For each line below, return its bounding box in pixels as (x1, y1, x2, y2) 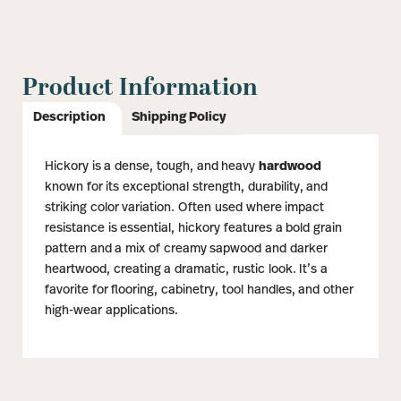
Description (33, 111, 107, 125)
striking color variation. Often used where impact (45, 200, 325, 215)
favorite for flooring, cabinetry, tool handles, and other (45, 283, 354, 297)
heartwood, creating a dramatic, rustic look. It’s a (45, 262, 328, 277)
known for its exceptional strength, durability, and (45, 180, 328, 194)
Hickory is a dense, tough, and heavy (45, 159, 260, 174)
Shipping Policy (131, 111, 227, 125)
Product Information (22, 69, 258, 107)
